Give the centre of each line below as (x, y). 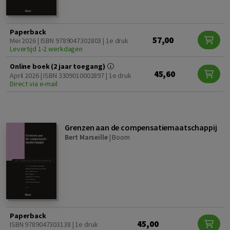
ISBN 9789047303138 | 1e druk (54, 224)
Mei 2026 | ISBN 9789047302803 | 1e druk (69, 40)
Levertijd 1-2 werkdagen (46, 49)
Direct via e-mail (34, 83)
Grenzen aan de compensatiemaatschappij (141, 127)
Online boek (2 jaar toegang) (58, 66)
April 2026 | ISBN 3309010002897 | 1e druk (71, 75)
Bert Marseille (86, 137)
